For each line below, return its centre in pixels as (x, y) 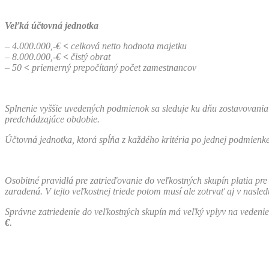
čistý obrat (89, 56)
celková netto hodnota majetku (128, 46)
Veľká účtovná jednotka (52, 25)
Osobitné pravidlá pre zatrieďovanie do (81, 180)
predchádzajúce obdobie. (52, 119)
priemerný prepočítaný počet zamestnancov (113, 67)
